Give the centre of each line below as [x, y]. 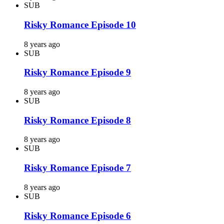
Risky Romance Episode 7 [77, 168]
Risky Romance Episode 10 [80, 24]
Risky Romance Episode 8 [77, 120]
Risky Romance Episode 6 [77, 215]
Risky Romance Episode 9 [77, 72]
